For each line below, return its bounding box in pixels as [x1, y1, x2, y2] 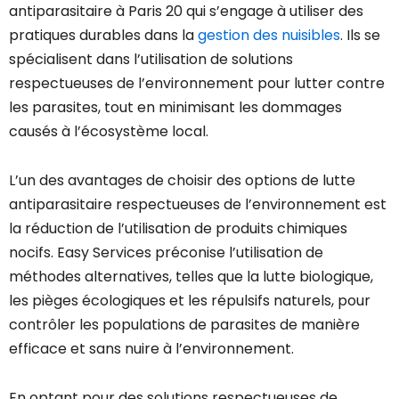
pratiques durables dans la [9, 25, 198, 46]
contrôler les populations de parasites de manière [9, 314, 360, 336]
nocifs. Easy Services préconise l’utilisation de [9, 242, 323, 264]
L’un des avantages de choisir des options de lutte [9, 170, 355, 191]
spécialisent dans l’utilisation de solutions [9, 49, 293, 70]
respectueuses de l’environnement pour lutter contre [9, 73, 385, 94]
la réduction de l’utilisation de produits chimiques [9, 218, 347, 240]
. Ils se [340, 25, 380, 46]
